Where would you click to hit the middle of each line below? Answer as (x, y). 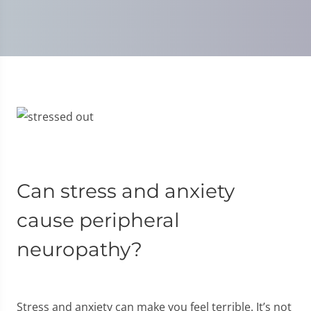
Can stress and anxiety (126, 191)
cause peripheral (98, 220)
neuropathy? (79, 250)
